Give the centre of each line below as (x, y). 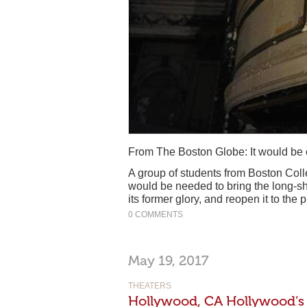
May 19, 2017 (169, 260)
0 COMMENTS (156, 214)
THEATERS (150, 285)
